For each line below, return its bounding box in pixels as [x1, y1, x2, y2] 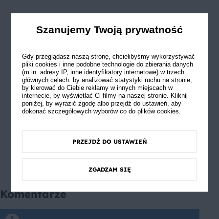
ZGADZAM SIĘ [88, 166, 131, 173]
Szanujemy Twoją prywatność [36, 24, 183, 35]
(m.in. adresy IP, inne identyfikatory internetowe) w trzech [22, 68, 184, 76]
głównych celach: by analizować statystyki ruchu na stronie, [22, 76, 192, 84]
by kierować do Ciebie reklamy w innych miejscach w [22, 84, 173, 91]
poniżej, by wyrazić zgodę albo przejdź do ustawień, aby [22, 100, 181, 107]
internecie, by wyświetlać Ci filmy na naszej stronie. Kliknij [22, 92, 188, 99]
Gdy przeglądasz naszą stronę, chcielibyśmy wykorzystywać [22, 53, 195, 60]
